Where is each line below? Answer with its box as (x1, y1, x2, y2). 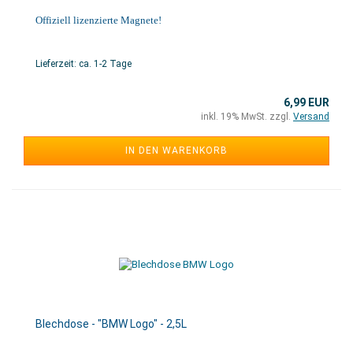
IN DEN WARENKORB (125, 145, 228, 156)
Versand (293, 111, 329, 122)
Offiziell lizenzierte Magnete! (35, 14, 162, 26)
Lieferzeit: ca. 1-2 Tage (35, 58, 132, 69)
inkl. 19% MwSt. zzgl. (201, 111, 293, 122)
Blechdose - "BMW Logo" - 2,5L (35, 318, 187, 330)
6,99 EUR (284, 96, 329, 109)
